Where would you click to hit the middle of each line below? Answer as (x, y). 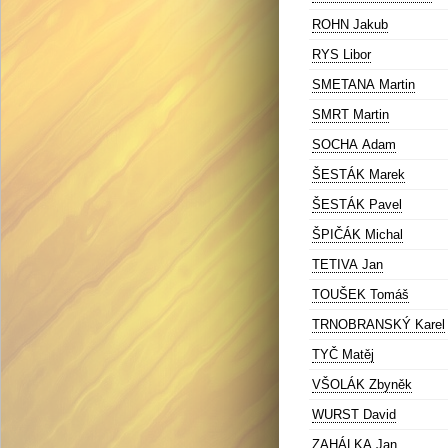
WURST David (354, 414)
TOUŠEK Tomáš (360, 294)
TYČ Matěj (343, 354)
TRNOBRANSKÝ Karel (378, 324)
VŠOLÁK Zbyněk (362, 384)
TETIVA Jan (347, 264)
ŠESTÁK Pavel (357, 204)
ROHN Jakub (350, 24)
